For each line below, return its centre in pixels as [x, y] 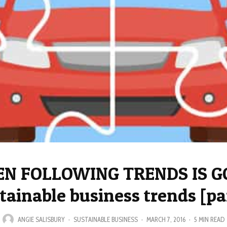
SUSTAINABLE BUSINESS [106, 219]
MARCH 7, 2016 [166, 219]
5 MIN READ [209, 219]
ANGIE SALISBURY [41, 219]
